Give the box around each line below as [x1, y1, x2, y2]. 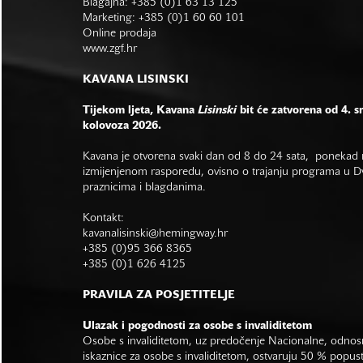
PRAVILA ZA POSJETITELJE [83, 289, 235, 301]
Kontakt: [83, 212, 127, 224]
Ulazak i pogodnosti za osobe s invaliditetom [83, 320, 312, 331]
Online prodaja [83, 28, 156, 39]
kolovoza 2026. [83, 120, 161, 131]
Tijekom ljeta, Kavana [83, 105, 198, 116]
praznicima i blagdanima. [83, 181, 206, 193]
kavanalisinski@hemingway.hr [83, 228, 231, 239]
